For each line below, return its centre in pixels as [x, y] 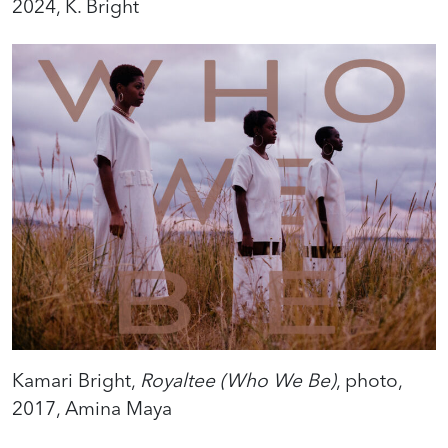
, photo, [369, 379]
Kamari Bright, [76, 379]
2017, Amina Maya [92, 407]
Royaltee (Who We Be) [238, 379]
